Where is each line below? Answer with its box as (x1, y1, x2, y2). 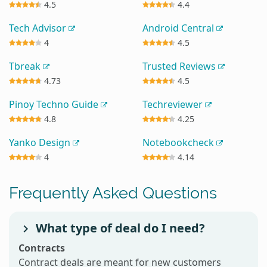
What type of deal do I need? (33, 219, 205, 236)
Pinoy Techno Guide (9, 97, 101, 111)
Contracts (18, 241, 65, 254)
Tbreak (9, 59, 43, 73)
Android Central (142, 21, 216, 35)
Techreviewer (142, 97, 205, 111)
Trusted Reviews (142, 59, 218, 73)
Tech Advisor (9, 21, 69, 35)
